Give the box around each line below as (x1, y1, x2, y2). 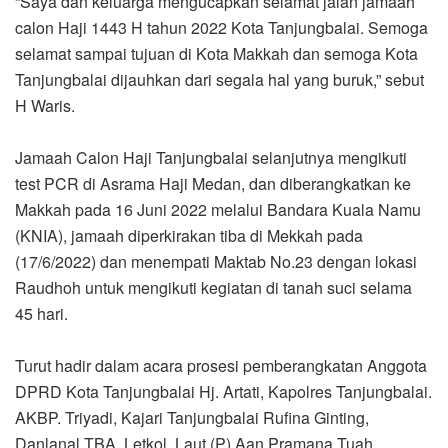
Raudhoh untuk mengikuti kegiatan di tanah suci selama (15, 275, 412, 299)
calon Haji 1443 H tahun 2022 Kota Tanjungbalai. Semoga (15, 15, 428, 39)
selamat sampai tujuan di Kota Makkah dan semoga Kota (15, 41, 418, 65)
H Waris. (15, 93, 75, 117)
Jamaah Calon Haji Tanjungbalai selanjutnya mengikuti (15, 145, 407, 169)
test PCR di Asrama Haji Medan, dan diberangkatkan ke (15, 171, 411, 195)
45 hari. (15, 301, 68, 325)
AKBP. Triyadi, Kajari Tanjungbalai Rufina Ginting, (15, 405, 369, 429)
